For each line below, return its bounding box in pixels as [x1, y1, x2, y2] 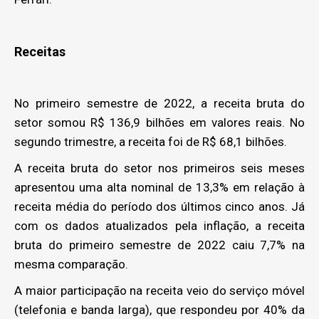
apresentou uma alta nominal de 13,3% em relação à [14, 179, 305, 194]
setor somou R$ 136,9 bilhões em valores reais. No [14, 115, 305, 130]
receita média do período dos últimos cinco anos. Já [14, 199, 305, 214]
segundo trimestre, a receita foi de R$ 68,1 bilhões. [14, 134, 287, 149]
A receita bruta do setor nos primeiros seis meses [14, 160, 305, 175]
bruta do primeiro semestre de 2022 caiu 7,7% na [14, 237, 305, 252]
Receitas [14, 43, 66, 59]
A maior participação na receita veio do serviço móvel [14, 283, 305, 298]
